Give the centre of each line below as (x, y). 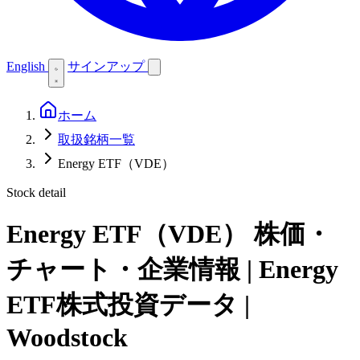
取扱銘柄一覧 (96, 139)
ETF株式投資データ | (128, 305)
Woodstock (67, 338)
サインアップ (108, 66)
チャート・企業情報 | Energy (172, 270)
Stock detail (36, 192)
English (26, 66)
